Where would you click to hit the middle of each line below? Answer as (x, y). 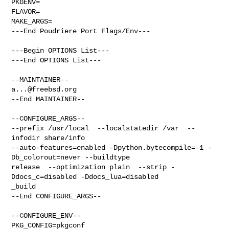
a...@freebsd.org (44, 89)
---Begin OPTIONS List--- (61, 50)
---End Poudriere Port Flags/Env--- (81, 31)
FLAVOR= (26, 12)
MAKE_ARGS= (32, 21)
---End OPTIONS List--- (56, 60)
